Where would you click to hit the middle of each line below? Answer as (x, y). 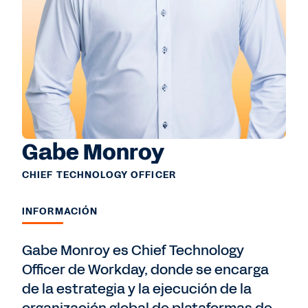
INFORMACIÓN (60, 211)
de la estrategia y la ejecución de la (137, 288)
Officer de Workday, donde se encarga (145, 269)
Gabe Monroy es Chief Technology (133, 250)
